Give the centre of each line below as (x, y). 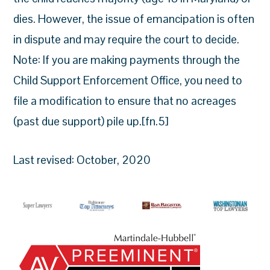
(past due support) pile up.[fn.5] (91, 121)
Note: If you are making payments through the (127, 60)
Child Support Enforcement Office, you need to (128, 80)
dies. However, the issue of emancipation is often (134, 19)
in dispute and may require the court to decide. (127, 39)
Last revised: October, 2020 (82, 160)
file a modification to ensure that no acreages (125, 101)
